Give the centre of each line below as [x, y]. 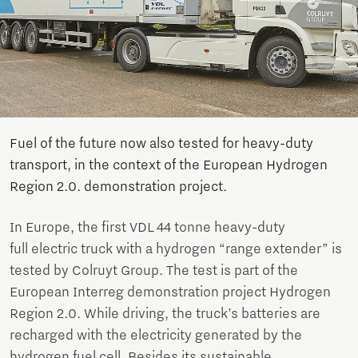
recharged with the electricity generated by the [156, 335]
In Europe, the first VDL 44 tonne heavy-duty [147, 227]
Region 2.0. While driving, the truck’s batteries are [165, 314]
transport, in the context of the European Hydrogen [169, 165]
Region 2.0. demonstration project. [118, 187]
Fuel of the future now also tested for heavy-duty [161, 143]
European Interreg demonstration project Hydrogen [170, 292]
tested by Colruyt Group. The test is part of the [154, 270]
